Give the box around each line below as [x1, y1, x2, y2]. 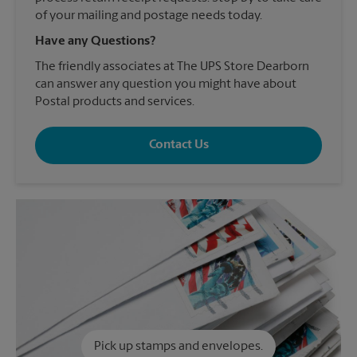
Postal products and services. [35, 95, 194, 108]
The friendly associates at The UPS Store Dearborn [35, 60, 309, 73]
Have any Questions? [35, 34, 155, 48]
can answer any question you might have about [35, 77, 296, 91]
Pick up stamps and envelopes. [94, 339, 263, 353]
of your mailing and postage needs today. [35, 9, 262, 22]
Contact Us [148, 139, 209, 152]
